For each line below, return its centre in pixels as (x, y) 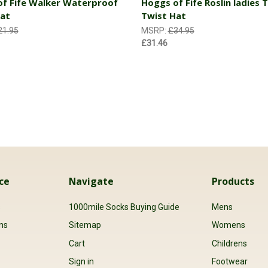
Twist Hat (163, 16)
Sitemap (85, 225)
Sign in (81, 261)
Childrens (230, 243)
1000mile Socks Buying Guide (124, 207)
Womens (229, 225)
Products (233, 182)
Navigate (91, 182)
